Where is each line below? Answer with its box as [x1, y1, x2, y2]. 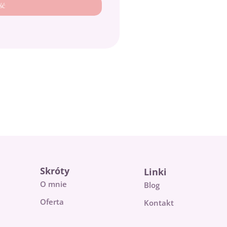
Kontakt [144, 198, 174, 208]
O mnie [40, 179, 67, 189]
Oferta [40, 197, 64, 207]
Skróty [40, 165, 69, 177]
